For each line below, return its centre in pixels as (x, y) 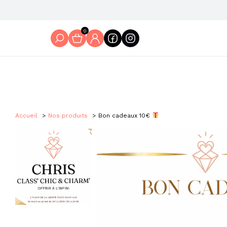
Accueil (26, 116)
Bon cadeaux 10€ (125, 116)
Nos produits (68, 116)
